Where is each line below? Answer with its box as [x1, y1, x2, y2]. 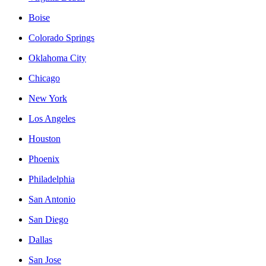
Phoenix [28, 153, 59, 164]
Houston [28, 133, 61, 144]
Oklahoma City [28, 52, 86, 63]
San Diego [28, 214, 68, 224]
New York [28, 93, 67, 103]
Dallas [28, 234, 52, 245]
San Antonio [28, 194, 75, 204]
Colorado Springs [28, 32, 94, 43]
